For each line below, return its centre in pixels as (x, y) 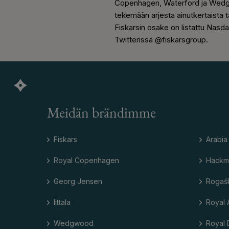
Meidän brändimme (101, 114)
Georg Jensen (78, 181)
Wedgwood (74, 223)
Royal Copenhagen (86, 161)
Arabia (216, 140)
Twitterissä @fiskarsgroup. (161, 40)
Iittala (62, 202)
